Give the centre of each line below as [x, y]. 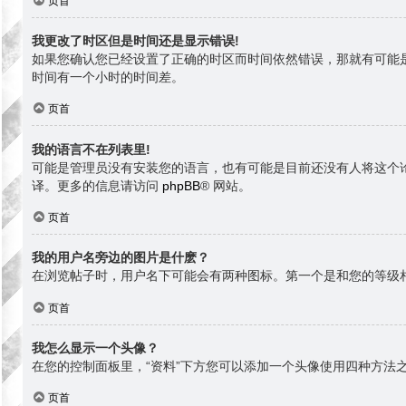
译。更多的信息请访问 [97, 185]
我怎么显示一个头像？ [95, 348]
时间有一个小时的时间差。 [108, 77]
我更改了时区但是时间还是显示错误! [135, 41]
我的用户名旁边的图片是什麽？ [121, 258]
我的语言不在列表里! [91, 149]
